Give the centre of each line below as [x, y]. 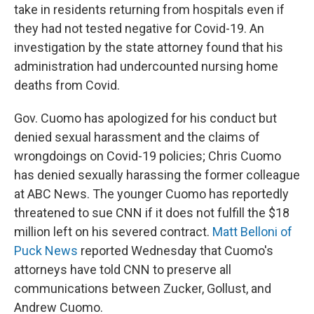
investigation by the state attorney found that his [149, 47]
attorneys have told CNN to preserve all [123, 269]
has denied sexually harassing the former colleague [157, 175]
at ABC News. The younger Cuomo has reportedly [151, 194]
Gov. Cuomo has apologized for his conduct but [145, 118]
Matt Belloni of [252, 232]
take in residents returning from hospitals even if [149, 9]
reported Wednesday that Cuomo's [176, 251]
